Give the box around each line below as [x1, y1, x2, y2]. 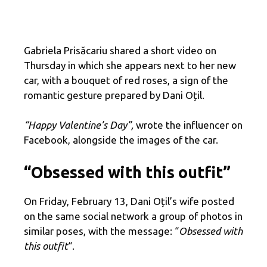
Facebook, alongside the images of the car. [24, 134, 218, 146]
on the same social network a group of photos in [24, 210, 243, 222]
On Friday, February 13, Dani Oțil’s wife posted [24, 195, 234, 207]
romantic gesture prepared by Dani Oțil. [24, 89, 204, 101]
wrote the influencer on [136, 119, 243, 131]
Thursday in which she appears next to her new [24, 59, 236, 71]
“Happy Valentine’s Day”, [24, 119, 136, 131]
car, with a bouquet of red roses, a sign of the [24, 74, 228, 86]
